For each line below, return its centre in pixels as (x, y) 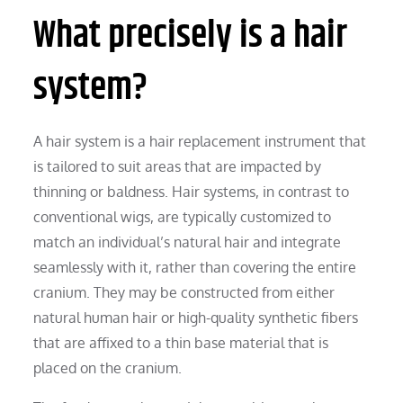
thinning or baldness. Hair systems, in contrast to (192, 191)
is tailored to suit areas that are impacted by (178, 166)
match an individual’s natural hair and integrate (188, 242)
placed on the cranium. (108, 367)
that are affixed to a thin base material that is (181, 342)
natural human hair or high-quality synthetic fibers (196, 317)
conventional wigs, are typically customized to (183, 216)
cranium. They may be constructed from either (184, 292)
